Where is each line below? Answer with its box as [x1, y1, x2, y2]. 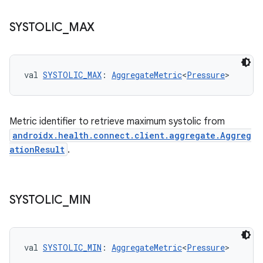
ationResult [9, 144, 65, 155]
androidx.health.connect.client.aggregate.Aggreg [12, 130, 251, 141]
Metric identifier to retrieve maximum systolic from [9, 116, 225, 127]
